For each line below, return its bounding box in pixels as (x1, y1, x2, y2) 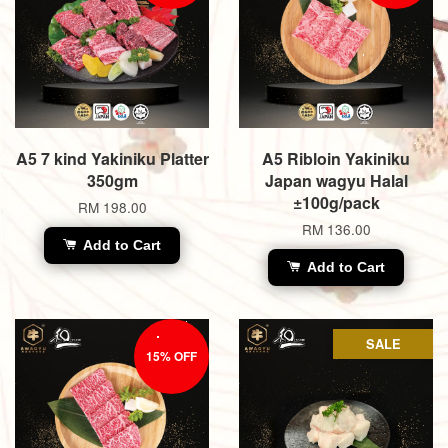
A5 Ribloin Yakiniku (262, 146, 410, 170)
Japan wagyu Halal (264, 168, 408, 192)
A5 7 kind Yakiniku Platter (15, 146, 209, 170)
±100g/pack (292, 190, 380, 214)
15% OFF (146, 346, 197, 365)
